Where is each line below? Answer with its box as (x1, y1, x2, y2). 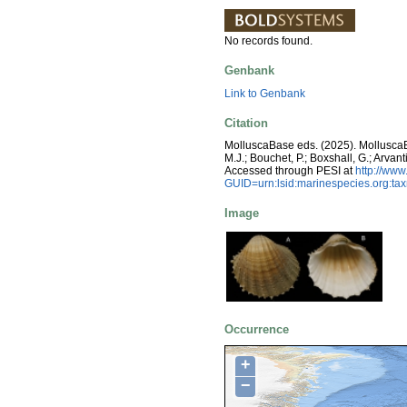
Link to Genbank (224, 86, 305, 100)
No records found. (224, 35, 313, 48)
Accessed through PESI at (224, 164, 355, 178)
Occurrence (224, 323, 289, 337)
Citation (224, 115, 268, 130)
